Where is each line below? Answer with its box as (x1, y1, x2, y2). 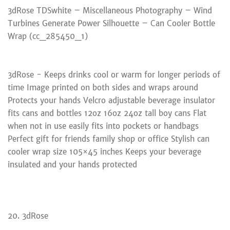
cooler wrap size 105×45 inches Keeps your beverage (8, 146, 201, 157)
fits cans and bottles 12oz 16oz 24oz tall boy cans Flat (8, 108, 206, 118)
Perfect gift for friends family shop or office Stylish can (8, 133, 209, 144)
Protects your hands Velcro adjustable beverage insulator (8, 95, 215, 105)
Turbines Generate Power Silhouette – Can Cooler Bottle (8, 18, 215, 28)
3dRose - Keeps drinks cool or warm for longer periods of (8, 69, 220, 80)
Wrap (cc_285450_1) (8, 31, 88, 41)
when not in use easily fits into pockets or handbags (8, 121, 199, 131)
